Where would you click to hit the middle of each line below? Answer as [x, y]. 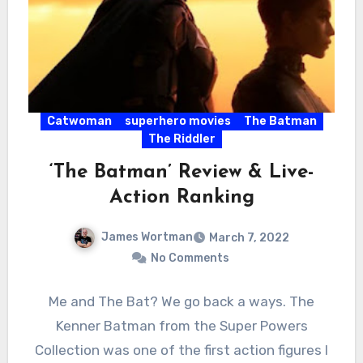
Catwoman [79, 122]
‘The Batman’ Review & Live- [181, 173]
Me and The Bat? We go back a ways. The [181, 302]
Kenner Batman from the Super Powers [181, 326]
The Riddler [181, 139]
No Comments [190, 258]
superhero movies [177, 122]
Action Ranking [181, 198]
